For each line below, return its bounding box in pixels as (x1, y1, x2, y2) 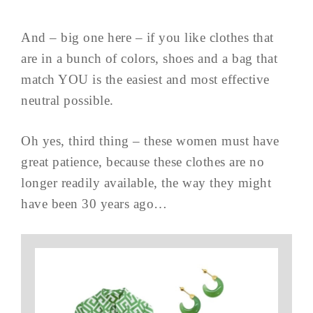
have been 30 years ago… (21, 196, 168, 211)
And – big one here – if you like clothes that (21, 30, 274, 45)
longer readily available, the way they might (21, 175, 271, 190)
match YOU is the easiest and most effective (21, 72, 270, 87)
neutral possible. (21, 93, 114, 108)
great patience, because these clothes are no (21, 154, 264, 169)
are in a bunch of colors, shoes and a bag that (21, 51, 277, 66)
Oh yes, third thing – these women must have (21, 133, 279, 148)
